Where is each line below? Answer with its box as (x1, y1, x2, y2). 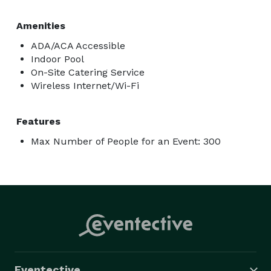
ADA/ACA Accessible (31, 39, 125, 51)
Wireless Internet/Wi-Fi (31, 79, 139, 91)
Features (16, 115, 60, 127)
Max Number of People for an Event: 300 (31, 135, 221, 147)
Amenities (16, 19, 65, 31)
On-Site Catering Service (31, 66, 145, 78)
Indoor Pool (31, 53, 84, 65)
